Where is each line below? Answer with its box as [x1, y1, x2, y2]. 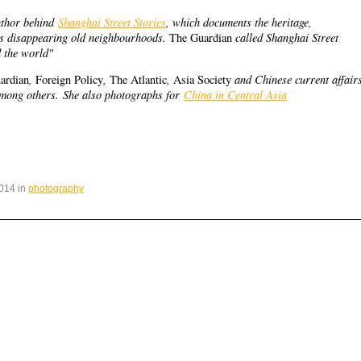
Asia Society [173, 72, 231, 87]
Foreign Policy [35, 72, 103, 87]
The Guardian [169, 29, 232, 45]
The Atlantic [110, 72, 167, 87]
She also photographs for [63, 86, 184, 102]
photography [28, 184, 84, 193]
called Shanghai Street [232, 28, 338, 45]
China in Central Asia [184, 86, 287, 102]
